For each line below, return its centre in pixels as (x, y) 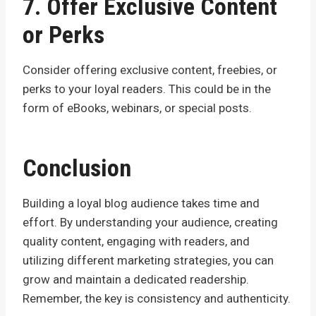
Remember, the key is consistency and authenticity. (157, 298)
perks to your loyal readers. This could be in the (147, 89)
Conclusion (77, 168)
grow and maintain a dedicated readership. (136, 279)
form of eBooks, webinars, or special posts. (137, 108)
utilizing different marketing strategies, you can (148, 260)
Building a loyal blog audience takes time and (141, 203)
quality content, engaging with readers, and (136, 241)
